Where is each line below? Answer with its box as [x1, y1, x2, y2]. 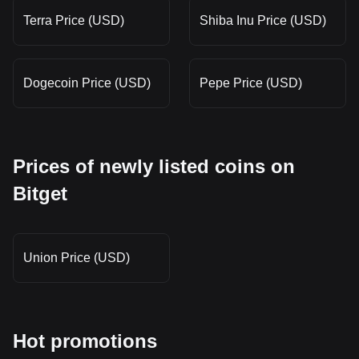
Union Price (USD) [23, 250, 130, 264]
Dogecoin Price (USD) [23, 75, 151, 90]
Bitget [13, 182, 67, 204]
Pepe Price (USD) [200, 75, 302, 90]
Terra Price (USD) [23, 13, 124, 27]
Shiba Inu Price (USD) [200, 13, 326, 27]
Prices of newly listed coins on [13, 155, 295, 177]
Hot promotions [13, 329, 157, 352]
